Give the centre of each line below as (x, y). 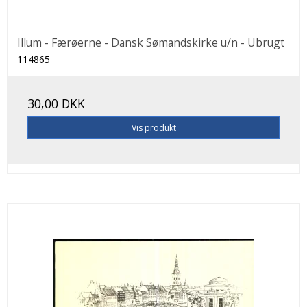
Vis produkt (153, 127)
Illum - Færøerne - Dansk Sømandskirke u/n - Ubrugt (151, 42)
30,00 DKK (56, 104)
